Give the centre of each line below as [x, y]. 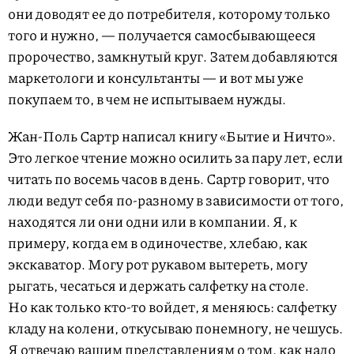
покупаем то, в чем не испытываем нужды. [147, 99]
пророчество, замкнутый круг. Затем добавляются [173, 56]
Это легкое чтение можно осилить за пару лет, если [175, 158]
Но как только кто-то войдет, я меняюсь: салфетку [172, 307]
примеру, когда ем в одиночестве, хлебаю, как [158, 243]
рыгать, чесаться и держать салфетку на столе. [158, 286]
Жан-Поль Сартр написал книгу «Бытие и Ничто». [172, 136]
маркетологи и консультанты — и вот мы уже [156, 78]
